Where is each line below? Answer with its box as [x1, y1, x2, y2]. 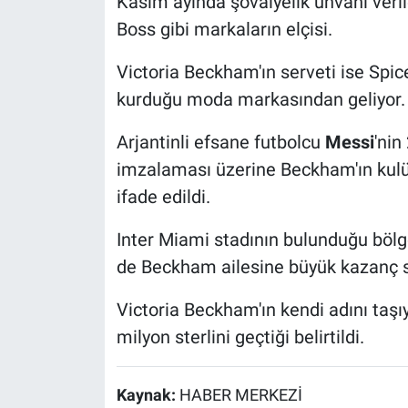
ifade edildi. [116, 186, 210, 208]
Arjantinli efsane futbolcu [116, 131, 325, 153]
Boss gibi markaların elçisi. [116, 18, 332, 40]
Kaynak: [116, 386, 179, 404]
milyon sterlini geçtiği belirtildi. [116, 326, 364, 348]
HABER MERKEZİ [178, 386, 302, 404]
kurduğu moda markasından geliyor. [116, 88, 405, 110]
